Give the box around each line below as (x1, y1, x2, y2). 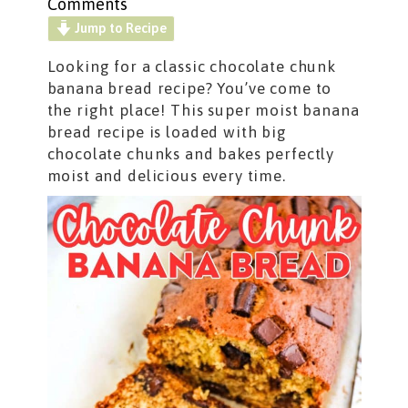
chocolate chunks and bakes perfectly (46, 145, 335, 164)
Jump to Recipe (72, 20, 168, 36)
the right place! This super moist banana (46, 101, 360, 120)
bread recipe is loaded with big (46, 123, 287, 142)
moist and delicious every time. (46, 167, 286, 186)
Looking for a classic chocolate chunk (46, 57, 336, 76)
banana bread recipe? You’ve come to (46, 79, 332, 98)
